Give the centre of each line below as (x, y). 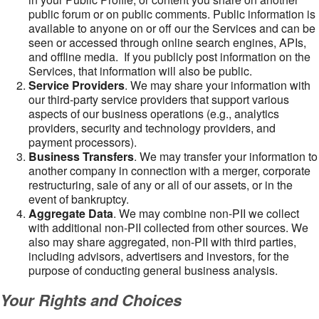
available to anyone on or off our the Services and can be (172, 28)
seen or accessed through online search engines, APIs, (167, 42)
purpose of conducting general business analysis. (153, 270)
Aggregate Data (71, 213)
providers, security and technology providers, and (152, 128)
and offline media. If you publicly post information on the (169, 57)
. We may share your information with (218, 85)
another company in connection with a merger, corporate (169, 171)
